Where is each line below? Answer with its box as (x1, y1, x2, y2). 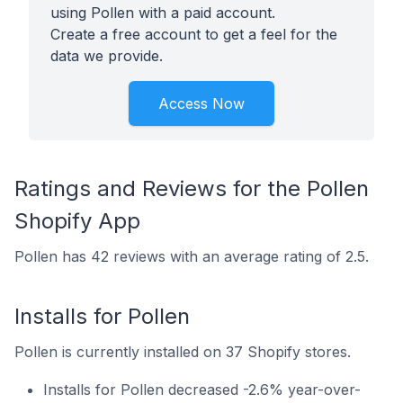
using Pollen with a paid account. (50, 4, 275, 22)
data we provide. (50, 47, 163, 65)
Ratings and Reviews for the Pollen (14, 175, 369, 201)
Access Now (158, 94, 245, 112)
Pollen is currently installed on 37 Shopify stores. (14, 343, 351, 361)
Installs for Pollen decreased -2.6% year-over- (43, 381, 361, 399)
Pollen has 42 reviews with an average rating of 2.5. (14, 247, 369, 265)
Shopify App (14, 208, 140, 234)
